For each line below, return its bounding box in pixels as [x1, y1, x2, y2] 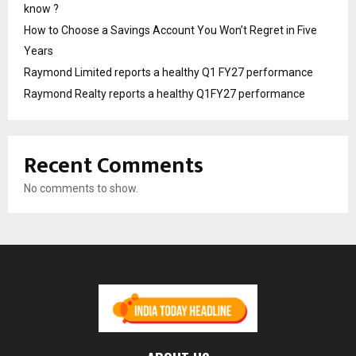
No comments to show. [24, 181, 138, 195]
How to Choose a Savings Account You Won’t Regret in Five [24, 23, 317, 37]
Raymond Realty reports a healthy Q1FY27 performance [24, 87, 305, 100]
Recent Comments [24, 146, 203, 184]
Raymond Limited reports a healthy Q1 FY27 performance [24, 65, 313, 79]
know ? [24, 2, 59, 15]
